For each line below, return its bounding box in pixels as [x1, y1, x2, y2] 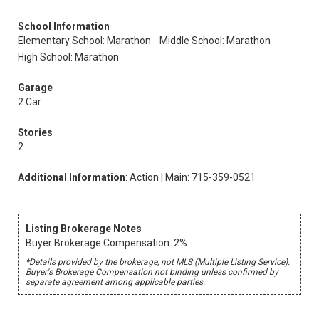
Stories [18, 127, 53, 138]
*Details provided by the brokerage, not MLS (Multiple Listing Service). [26, 257, 290, 267]
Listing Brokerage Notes [26, 223, 142, 234]
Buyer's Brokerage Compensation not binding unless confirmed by [26, 267, 278, 277]
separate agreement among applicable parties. [26, 277, 205, 287]
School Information [18, 21, 110, 32]
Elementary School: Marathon [18, 35, 151, 46]
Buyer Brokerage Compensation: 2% [26, 237, 187, 249]
